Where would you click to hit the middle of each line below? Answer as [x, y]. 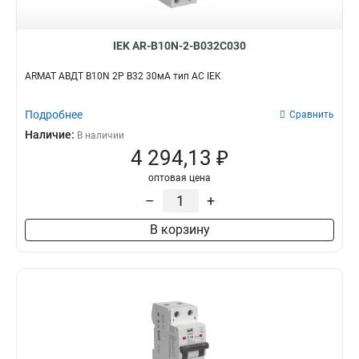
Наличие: [51, 135]
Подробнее [54, 115]
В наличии [101, 135]
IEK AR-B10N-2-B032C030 [179, 46]
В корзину [179, 230]
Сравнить [312, 115]
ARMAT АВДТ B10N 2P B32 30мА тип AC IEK [123, 76]
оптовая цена [179, 178]
